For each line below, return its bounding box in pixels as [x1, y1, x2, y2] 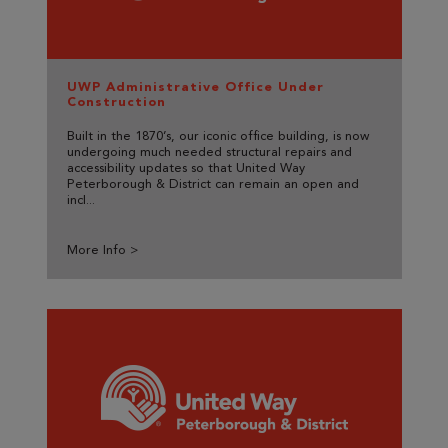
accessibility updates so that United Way [66, 162, 305, 176]
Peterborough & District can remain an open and [66, 178, 359, 192]
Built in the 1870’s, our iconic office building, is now [66, 130, 369, 144]
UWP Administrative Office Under [66, 79, 324, 95]
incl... [66, 194, 95, 208]
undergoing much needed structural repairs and [66, 146, 352, 160]
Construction [66, 94, 166, 110]
